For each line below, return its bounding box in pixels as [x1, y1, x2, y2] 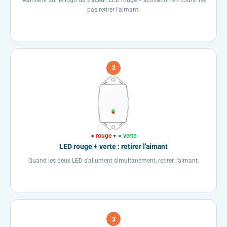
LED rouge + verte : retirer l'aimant [59, 142, 168, 151]
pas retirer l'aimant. [87, 5, 140, 13]
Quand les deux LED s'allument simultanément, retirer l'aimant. [28, 157, 199, 165]
